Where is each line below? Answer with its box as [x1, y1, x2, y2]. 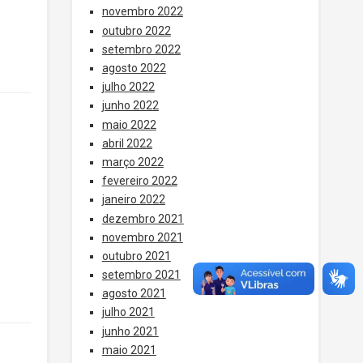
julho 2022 [101, 80, 155, 94]
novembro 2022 [101, 5, 183, 19]
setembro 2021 [101, 268, 181, 282]
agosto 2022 [101, 62, 166, 75]
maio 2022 [101, 117, 156, 131]
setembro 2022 [101, 42, 181, 56]
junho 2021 [101, 324, 159, 338]
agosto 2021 [101, 287, 166, 301]
